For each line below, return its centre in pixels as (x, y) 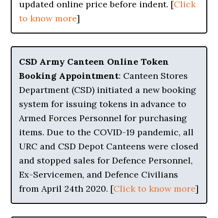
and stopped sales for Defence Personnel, (106, 160)
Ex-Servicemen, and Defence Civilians (99, 174)
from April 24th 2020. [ (66, 189)
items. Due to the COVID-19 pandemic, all (107, 132)
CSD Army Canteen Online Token (94, 62)
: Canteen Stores (154, 76)
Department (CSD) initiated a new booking (108, 90)
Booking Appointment (69, 76)
